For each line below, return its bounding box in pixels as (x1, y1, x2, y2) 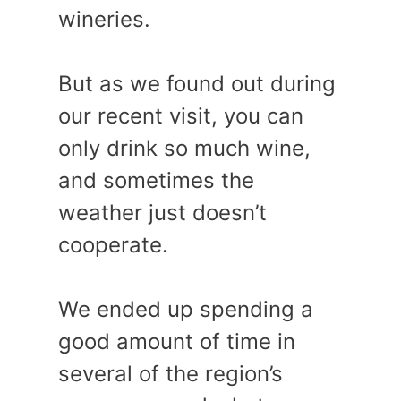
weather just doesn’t (58, 200, 267, 226)
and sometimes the (58, 167, 254, 193)
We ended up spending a (58, 296, 313, 322)
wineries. (58, 6, 150, 32)
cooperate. (58, 232, 168, 258)
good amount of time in (58, 328, 295, 354)
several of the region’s (58, 361, 283, 387)
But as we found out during (58, 71, 336, 97)
